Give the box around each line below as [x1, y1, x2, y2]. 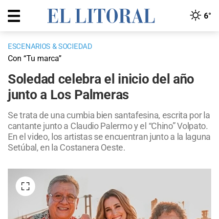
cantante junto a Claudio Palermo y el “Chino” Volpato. [8, 121, 208, 131]
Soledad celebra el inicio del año [8, 71, 195, 88]
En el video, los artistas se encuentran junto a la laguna [8, 131, 211, 142]
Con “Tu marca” [8, 54, 62, 64]
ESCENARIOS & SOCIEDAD [8, 42, 92, 51]
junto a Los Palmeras [8, 87, 129, 103]
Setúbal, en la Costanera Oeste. [8, 142, 126, 153]
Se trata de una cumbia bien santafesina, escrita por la [8, 110, 210, 121]
